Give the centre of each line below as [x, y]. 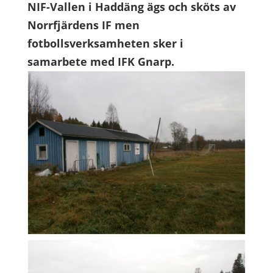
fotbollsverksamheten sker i [105, 44]
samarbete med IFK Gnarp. [101, 62]
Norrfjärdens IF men [83, 25]
